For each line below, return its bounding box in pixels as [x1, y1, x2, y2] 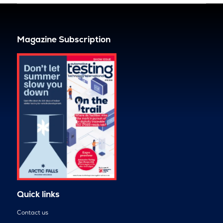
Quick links [16, 188, 60, 200]
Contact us [16, 208, 48, 217]
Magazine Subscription [16, 34, 111, 45]
